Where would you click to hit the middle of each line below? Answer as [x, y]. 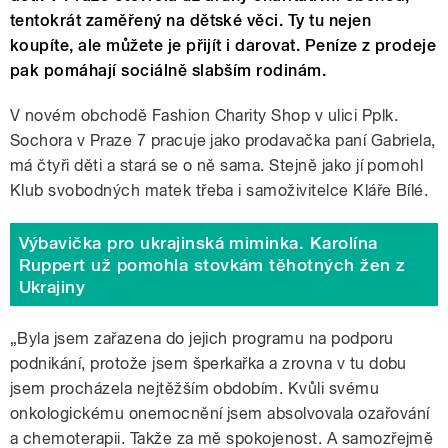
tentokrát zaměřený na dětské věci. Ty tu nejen [191, 21]
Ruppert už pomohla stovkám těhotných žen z [212, 264]
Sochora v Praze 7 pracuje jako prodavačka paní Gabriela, [223, 141]
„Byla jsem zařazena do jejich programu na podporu [202, 339]
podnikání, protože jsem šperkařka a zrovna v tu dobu [208, 364]
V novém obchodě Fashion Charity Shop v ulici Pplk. [204, 116]
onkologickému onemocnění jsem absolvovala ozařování [220, 414]
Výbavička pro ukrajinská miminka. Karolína [198, 242]
